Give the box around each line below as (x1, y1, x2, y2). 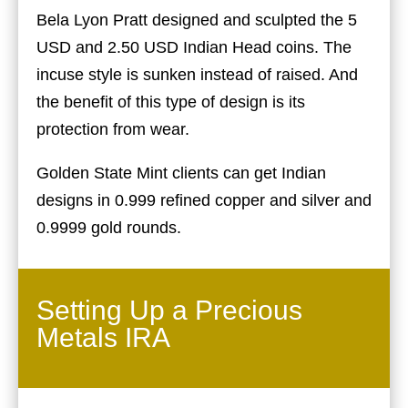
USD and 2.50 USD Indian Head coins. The (36, 37, 352, 56)
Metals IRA (36, 321, 170, 352)
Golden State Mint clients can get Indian (36, 163, 326, 182)
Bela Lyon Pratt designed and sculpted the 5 (36, 10, 357, 29)
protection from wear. (36, 119, 189, 138)
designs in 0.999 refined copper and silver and (36, 190, 372, 209)
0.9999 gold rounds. (36, 218, 181, 237)
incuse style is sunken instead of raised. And (36, 65, 358, 84)
